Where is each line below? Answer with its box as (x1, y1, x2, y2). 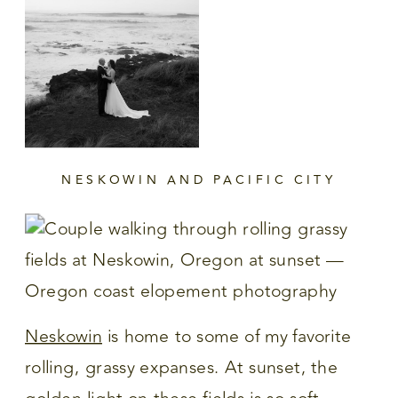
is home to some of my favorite (101, 323, 352, 350)
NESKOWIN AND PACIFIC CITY (61, 170, 337, 191)
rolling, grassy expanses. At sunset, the (25, 354, 338, 381)
